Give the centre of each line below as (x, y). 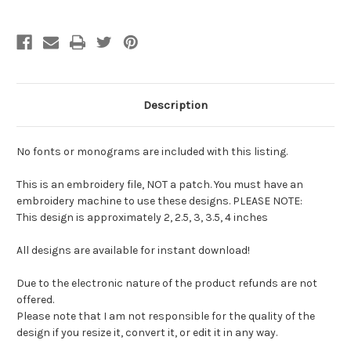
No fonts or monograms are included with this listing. (152, 151)
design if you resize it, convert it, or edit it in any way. (147, 332)
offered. (35, 299)
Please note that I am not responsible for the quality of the (166, 316)
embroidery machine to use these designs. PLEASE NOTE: (159, 201)
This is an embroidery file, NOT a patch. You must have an (160, 184)
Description (175, 105)
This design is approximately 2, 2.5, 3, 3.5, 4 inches (142, 217)
